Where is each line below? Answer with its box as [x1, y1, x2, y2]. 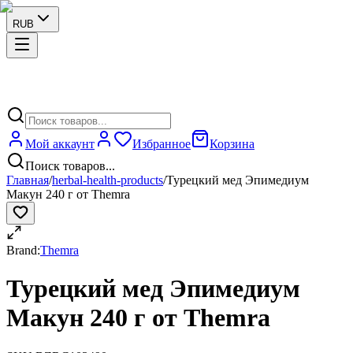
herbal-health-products [52, 173, 163, 187]
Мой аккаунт [25, 137, 95, 150]
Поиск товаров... [25, 159, 115, 173]
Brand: [6, 243, 40, 257]
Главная [6, 173, 49, 187]
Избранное [132, 137, 191, 150]
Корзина [210, 137, 255, 150]
